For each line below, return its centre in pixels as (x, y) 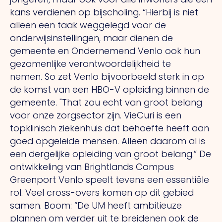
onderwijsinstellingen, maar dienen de (91, 38)
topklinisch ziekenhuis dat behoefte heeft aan (110, 128)
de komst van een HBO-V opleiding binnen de (110, 90)
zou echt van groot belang (143, 103)
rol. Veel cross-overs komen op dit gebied (102, 193)
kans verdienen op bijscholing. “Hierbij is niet (104, 12)
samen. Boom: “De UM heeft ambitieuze (96, 206)
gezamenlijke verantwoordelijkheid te (90, 64)
